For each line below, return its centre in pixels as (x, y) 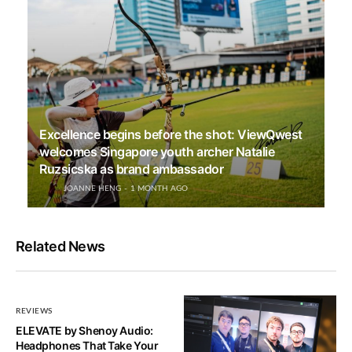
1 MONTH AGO (159, 189)
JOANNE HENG (92, 189)
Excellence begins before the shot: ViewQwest (171, 135)
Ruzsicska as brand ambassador (132, 169)
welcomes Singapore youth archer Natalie (157, 152)
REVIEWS (34, 312)
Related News (60, 247)
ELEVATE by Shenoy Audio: (84, 331)
